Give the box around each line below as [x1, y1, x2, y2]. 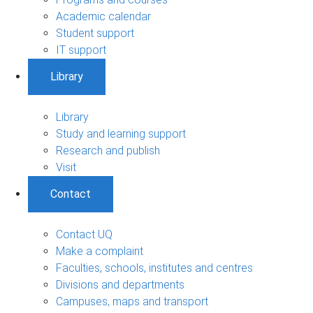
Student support [56, 26, 134, 40]
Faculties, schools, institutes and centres [56, 261, 253, 275]
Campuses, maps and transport [56, 294, 208, 308]
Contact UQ [56, 227, 112, 241]
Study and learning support [56, 126, 186, 140]
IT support [56, 43, 106, 57]
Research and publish [56, 143, 160, 157]
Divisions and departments [56, 277, 184, 291]
